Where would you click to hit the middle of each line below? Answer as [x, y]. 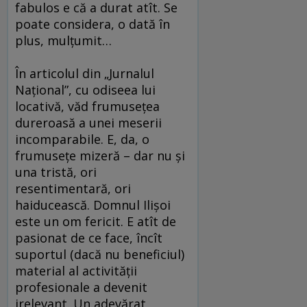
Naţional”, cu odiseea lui [85, 90]
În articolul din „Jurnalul [85, 74]
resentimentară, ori [73, 189]
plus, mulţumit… [63, 41]
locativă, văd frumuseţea [87, 107]
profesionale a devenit [81, 287]
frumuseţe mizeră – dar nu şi [100, 156]
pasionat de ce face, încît [89, 238]
